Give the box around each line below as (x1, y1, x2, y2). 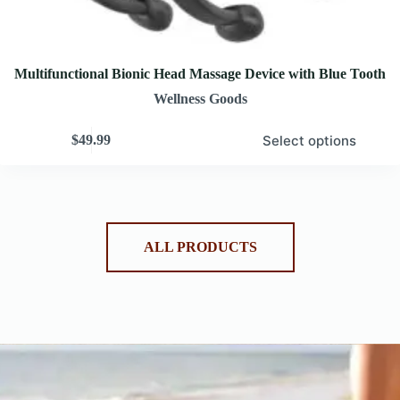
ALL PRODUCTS (143, 238, 257, 254)
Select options (262, 131, 356, 149)
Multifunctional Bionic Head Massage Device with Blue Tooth (14, 65, 386, 81)
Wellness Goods (153, 90, 247, 106)
